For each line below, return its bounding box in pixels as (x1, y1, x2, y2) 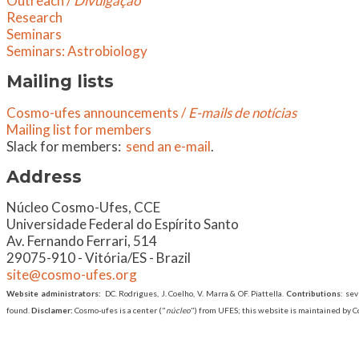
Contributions (285, 288, 341, 299)
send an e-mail (126, 137, 211, 155)
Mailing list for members (6, 120, 151, 138)
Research (6, 8, 63, 26)
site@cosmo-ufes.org (6, 266, 137, 284)
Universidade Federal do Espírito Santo (6, 216, 239, 233)
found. (6, 305, 31, 316)
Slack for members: (6, 137, 126, 155)
